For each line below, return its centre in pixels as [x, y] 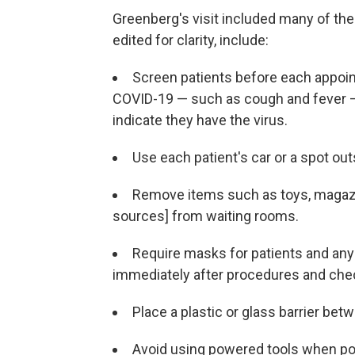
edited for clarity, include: [191, 40]
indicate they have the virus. [200, 120]
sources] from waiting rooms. [206, 216]
